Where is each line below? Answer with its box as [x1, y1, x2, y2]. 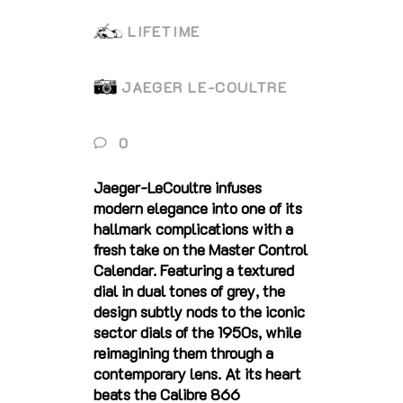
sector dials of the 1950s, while [94, 321, 301, 342]
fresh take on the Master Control [94, 238, 308, 259]
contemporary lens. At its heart [94, 363, 301, 383]
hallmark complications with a [94, 218, 293, 238]
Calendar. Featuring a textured [94, 259, 294, 280]
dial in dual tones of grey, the [94, 280, 285, 300]
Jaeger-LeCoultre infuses [94, 176, 262, 197]
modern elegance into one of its [94, 197, 302, 218]
